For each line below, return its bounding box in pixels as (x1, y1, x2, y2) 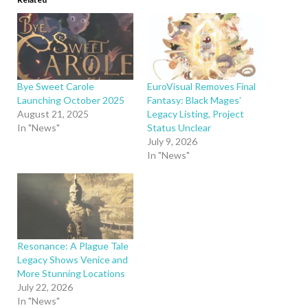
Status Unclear (147, 121, 211, 133)
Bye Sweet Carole (17, 80, 94, 92)
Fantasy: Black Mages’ (147, 93, 241, 106)
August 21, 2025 (17, 107, 89, 120)
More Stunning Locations (17, 267, 125, 280)
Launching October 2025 (17, 93, 124, 106)
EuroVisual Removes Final (147, 80, 256, 92)
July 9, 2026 (147, 135, 197, 147)
